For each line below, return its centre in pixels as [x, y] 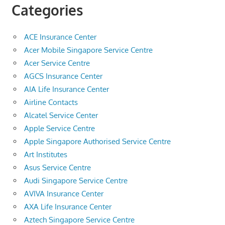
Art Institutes [46, 154]
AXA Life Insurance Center [68, 206]
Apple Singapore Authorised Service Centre [97, 141]
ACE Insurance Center [60, 37]
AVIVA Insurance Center [64, 193]
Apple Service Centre [60, 128]
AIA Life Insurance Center [67, 89]
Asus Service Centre [58, 167]
